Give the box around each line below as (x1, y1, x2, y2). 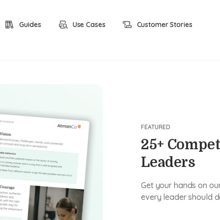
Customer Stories (137, 20, 192, 29)
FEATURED (141, 123, 170, 131)
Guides (19, 20, 41, 29)
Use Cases (72, 20, 106, 29)
